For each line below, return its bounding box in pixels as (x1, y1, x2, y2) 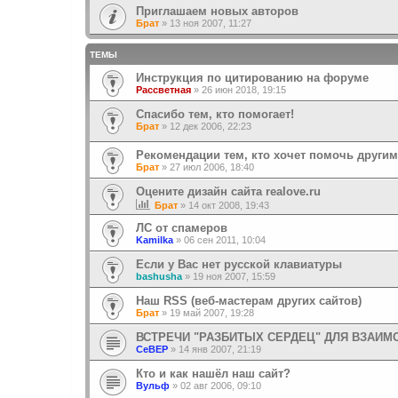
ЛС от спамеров (136, 221, 227, 235)
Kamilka (136, 235, 173, 246)
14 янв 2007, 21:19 (179, 344, 261, 355)
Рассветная (136, 84, 191, 95)
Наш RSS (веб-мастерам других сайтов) (136, 294, 362, 308)
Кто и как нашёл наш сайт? (136, 367, 291, 381)
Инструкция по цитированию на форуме (136, 70, 369, 84)
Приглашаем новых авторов (136, 4, 298, 18)
